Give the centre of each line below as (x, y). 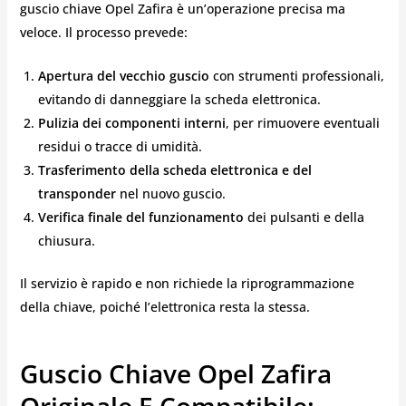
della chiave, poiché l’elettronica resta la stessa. (164, 307)
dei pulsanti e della (304, 217)
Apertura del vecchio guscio (123, 76)
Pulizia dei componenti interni (131, 123)
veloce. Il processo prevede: (103, 32)
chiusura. (66, 241)
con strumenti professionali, (296, 76)
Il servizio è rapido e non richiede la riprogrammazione (187, 284)
